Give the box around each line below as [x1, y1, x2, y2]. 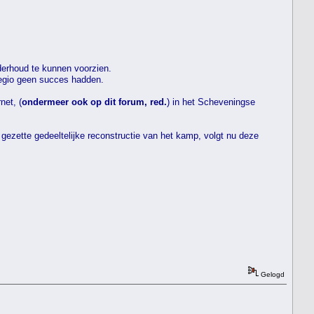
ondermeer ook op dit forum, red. [22, 96, 167, 107]
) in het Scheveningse [167, 96, 255, 107]
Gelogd [259, 270, 285, 278]
